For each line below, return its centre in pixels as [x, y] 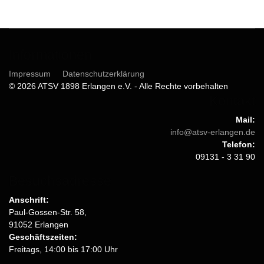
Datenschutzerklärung [103, 74]
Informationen [50, 55]
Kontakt [232, 101]
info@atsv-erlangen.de [213, 132]
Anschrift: [29, 200]
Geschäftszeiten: [43, 237]
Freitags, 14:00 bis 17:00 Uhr [63, 250]
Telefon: [239, 145]
